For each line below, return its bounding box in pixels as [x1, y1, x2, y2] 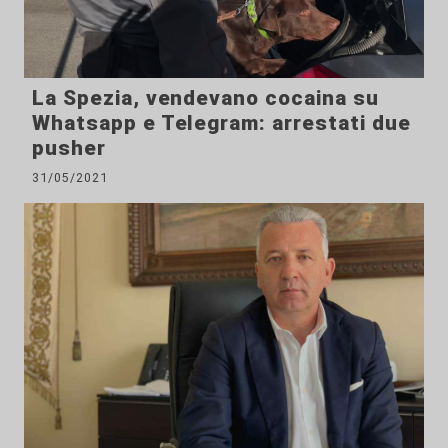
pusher [32, 136, 106, 161]
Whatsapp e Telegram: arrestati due [32, 111, 411, 136]
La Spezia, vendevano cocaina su [32, 86, 379, 111]
